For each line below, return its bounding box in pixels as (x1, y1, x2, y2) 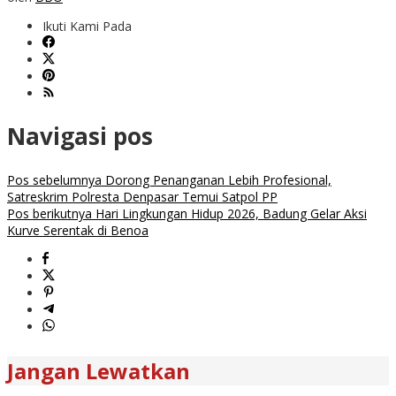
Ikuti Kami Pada (42, 17, 132, 34)
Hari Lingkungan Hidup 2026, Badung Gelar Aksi (92, 204, 367, 222)
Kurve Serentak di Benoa (7, 221, 148, 239)
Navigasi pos (7, 120, 153, 153)
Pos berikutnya (7, 204, 92, 222)
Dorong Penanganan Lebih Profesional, (102, 171, 331, 188)
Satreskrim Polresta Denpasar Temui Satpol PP (7, 187, 278, 205)
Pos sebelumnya (7, 171, 102, 188)
